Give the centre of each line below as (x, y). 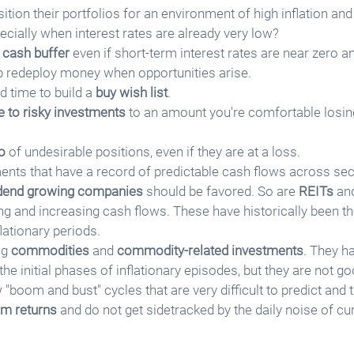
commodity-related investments (210, 251)
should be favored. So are (221, 192)
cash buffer (36, 53)
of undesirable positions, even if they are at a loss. (153, 152)
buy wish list (132, 93)
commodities (50, 251)
